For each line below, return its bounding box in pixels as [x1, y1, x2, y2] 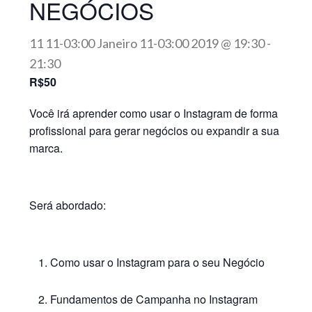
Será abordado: [29, 197, 107, 213]
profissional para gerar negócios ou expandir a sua [29, 123, 280, 139]
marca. [29, 140, 63, 156]
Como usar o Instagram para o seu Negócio [50, 254, 265, 270]
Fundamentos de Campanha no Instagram [50, 291, 258, 307]
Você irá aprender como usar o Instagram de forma [29, 105, 279, 121]
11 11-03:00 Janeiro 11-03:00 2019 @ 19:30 [29, 36, 265, 51]
